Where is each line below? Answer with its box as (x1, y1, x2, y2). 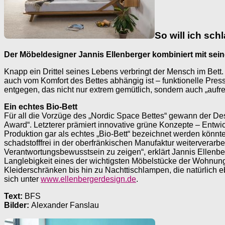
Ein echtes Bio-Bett (4, 102, 77, 111)
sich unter (4, 175, 41, 184)
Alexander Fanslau (31, 201, 99, 210)
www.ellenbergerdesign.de (41, 175, 136, 184)
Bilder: (4, 201, 31, 210)
